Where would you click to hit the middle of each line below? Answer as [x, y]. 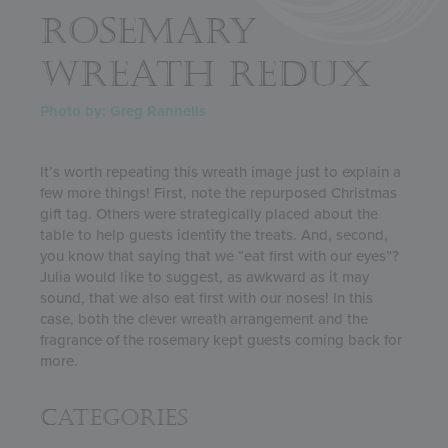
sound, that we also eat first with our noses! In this [206, 298]
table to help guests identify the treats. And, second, [214, 235]
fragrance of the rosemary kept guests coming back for [221, 340]
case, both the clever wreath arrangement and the [204, 319]
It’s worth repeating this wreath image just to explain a [220, 172]
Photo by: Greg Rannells [123, 111]
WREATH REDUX [206, 75]
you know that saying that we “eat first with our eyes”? [219, 256]
